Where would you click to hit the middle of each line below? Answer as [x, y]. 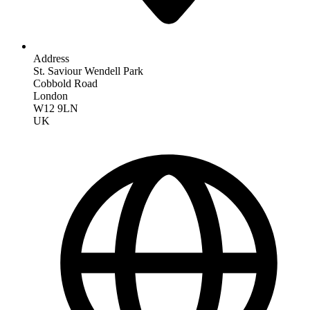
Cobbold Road [65, 83]
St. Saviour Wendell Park [88, 71]
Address [51, 58]
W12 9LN [56, 108]
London [51, 95]
